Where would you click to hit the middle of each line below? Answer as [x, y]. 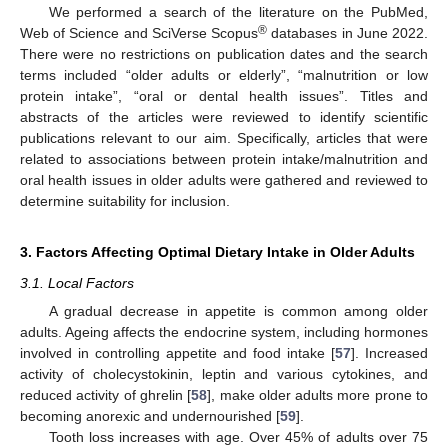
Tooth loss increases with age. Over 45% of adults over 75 [238, 437]
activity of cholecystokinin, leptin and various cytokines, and [224, 374]
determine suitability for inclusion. [125, 200]
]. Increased [389, 353]
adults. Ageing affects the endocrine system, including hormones [224, 332]
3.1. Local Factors [77, 282]
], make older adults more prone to [318, 395]
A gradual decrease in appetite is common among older [238, 311]
